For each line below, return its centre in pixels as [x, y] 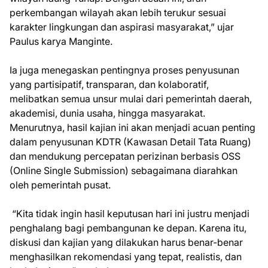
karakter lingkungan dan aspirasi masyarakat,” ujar [122, 27]
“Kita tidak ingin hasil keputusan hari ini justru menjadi [130, 214]
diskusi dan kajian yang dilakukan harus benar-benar [126, 242]
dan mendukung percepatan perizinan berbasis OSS [125, 156]
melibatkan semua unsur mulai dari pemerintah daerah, [131, 99]
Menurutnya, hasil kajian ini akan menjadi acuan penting [133, 127]
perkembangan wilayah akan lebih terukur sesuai [118, 13]
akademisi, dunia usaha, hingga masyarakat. [107, 113]
